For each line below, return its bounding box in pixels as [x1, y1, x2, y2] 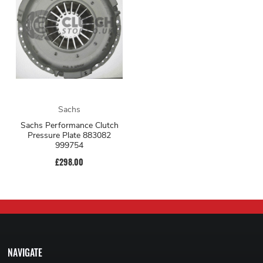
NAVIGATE [8, 245, 43, 259]
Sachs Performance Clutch [20, 119, 119, 131]
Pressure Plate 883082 [28, 129, 111, 141]
